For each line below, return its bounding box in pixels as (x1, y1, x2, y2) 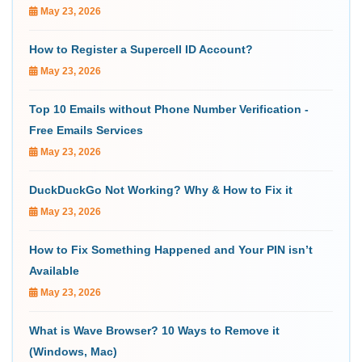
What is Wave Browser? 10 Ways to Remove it (29, 323, 280, 337)
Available (29, 263, 79, 277)
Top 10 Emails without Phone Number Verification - (29, 102, 309, 116)
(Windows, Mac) (29, 344, 117, 358)
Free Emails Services (29, 123, 143, 137)
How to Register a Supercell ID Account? (29, 42, 253, 56)
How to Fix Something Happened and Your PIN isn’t (29, 242, 313, 256)
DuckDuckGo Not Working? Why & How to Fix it (29, 183, 293, 196)
